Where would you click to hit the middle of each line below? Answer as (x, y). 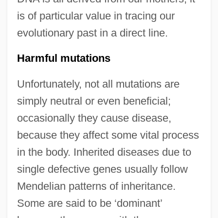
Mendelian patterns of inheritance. (96, 186)
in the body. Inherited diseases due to (104, 152)
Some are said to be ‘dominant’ (89, 203)
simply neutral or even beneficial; (94, 101)
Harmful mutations (64, 58)
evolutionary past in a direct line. (92, 33)
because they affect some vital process (108, 135)
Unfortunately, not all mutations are (98, 84)
